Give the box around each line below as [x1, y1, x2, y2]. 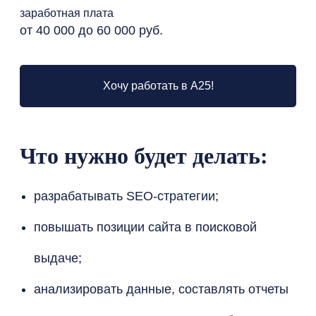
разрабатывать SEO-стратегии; [34, 189, 219, 203]
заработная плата [20, 7, 114, 19]
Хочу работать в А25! [102, 79, 214, 92]
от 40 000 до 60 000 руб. [20, 23, 163, 37]
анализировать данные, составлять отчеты [34, 282, 288, 296]
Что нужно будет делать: [20, 143, 268, 169]
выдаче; [34, 251, 82, 265]
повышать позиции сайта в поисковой [34, 220, 257, 234]
